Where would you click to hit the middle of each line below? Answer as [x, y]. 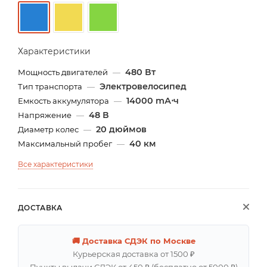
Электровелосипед [143, 86]
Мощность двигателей [64, 72]
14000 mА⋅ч [153, 100]
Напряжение [46, 115]
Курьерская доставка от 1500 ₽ [133, 254]
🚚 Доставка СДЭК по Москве [133, 240]
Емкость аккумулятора [64, 100]
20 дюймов [121, 129]
